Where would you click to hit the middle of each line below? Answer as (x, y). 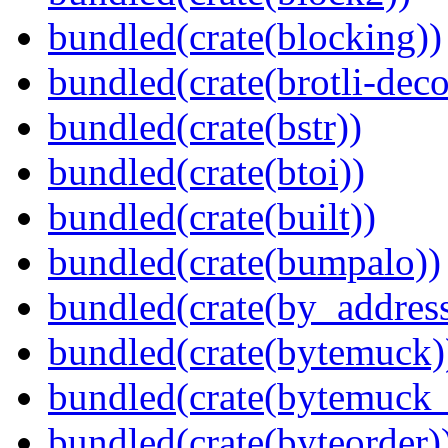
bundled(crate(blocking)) (245, 37)
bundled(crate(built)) (212, 217)
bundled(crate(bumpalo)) (244, 262)
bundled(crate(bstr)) (205, 127)
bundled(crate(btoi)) (206, 172)
